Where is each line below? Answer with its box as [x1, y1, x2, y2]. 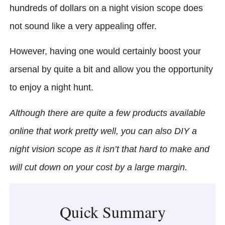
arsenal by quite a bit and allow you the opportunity [10, 64, 213, 75]
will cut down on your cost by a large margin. [10, 162, 187, 172]
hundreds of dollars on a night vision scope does [10, 3, 203, 13]
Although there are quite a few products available [10, 107, 205, 118]
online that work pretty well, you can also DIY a [10, 126, 197, 136]
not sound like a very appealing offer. [10, 21, 159, 31]
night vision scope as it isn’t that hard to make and [10, 144, 209, 154]
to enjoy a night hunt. [10, 82, 96, 93]
